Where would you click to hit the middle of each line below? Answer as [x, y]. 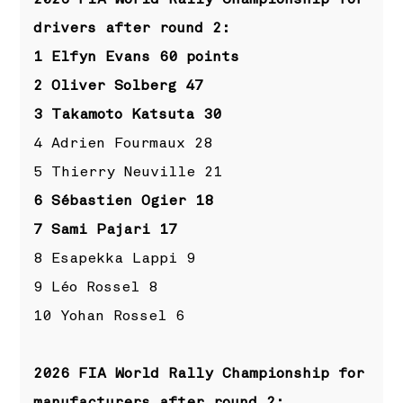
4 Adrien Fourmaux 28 [123, 143]
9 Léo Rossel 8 [96, 287]
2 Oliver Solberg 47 [119, 85]
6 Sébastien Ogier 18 [124, 200]
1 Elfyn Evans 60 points [137, 56]
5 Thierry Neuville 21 [128, 171]
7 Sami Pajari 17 [106, 229]
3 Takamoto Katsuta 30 [128, 114]
